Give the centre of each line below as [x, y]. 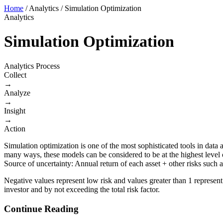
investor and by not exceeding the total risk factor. [82, 189]
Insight [15, 111]
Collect [15, 75]
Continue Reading [41, 209]
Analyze [17, 93]
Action [15, 128]
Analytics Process [32, 66]
